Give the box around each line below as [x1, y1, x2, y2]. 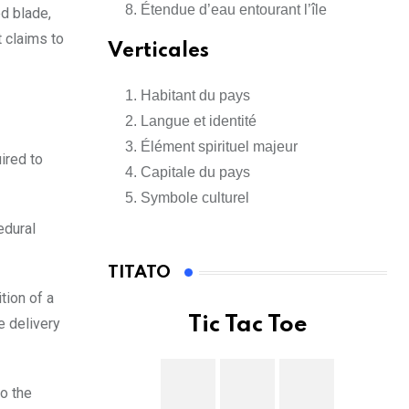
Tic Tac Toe [187, 314, 308, 338]
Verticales [108, 41, 209, 62]
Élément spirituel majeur [141, 139, 298, 155]
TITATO [108, 264, 171, 282]
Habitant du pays [141, 88, 250, 104]
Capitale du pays [141, 164, 250, 181]
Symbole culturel [141, 190, 249, 206]
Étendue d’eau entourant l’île [141, 2, 327, 18]
